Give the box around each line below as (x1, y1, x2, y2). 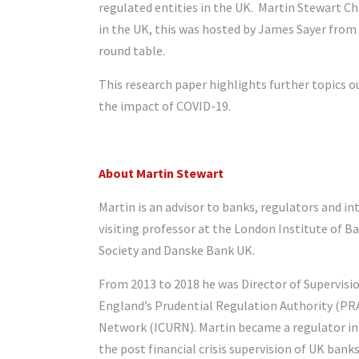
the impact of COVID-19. (99, 98, 231, 115)
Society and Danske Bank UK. (99, 242, 255, 259)
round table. (99, 42, 165, 59)
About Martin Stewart (99, 165, 224, 182)
